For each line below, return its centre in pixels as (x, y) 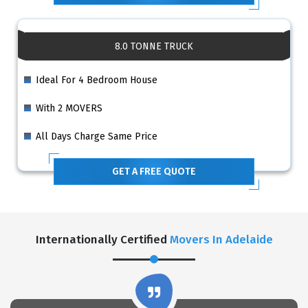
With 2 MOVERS (69, 108)
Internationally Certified (102, 239)
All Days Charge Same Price (97, 136)
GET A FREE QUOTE (154, 171)
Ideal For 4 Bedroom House (97, 80)
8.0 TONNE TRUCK (154, 46)
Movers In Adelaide (221, 239)
